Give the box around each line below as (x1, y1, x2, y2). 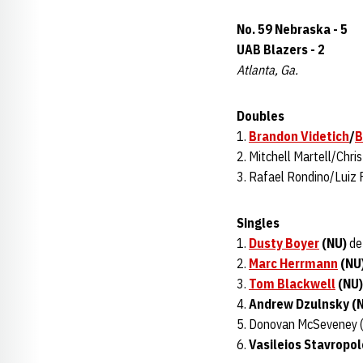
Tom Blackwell (249, 275, 335, 292)
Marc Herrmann (249, 255, 338, 271)
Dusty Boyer (249, 235, 319, 251)
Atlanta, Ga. (237, 62, 298, 78)
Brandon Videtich (249, 128, 349, 144)
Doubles (237, 108, 284, 124)
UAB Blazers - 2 (237, 41, 325, 58)
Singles (237, 215, 280, 231)
